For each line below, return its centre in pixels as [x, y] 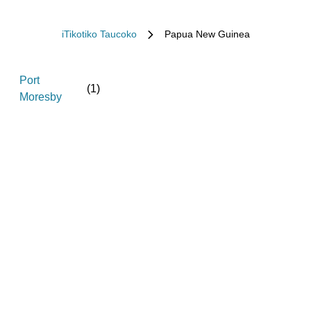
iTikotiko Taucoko [99, 34]
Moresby [41, 97]
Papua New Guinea [207, 34]
